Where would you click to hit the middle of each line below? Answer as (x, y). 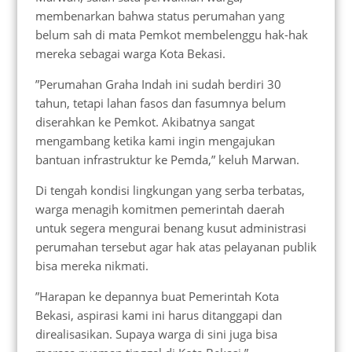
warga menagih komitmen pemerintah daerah (159, 209)
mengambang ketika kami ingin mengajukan (155, 140)
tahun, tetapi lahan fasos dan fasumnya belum (160, 103)
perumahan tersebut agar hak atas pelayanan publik (176, 246)
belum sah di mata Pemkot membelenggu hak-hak (171, 34)
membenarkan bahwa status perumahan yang (159, 15)
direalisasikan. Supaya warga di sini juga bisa (156, 334)
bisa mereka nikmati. (92, 265)
